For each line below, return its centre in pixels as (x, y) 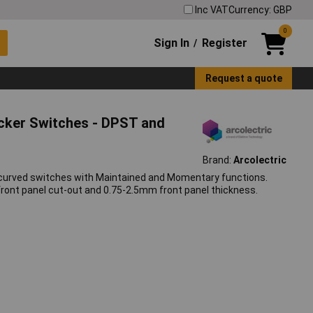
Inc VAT (212, 9)
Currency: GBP (260, 9)
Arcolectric (260, 160)
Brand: (218, 160)
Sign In (172, 43)
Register (224, 43)
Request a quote (243, 78)
